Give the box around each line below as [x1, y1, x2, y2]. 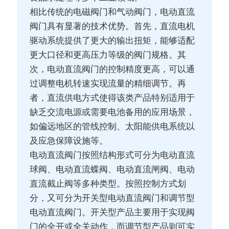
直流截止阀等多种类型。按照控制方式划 [30, 179, 187, 189]
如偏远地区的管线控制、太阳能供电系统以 [30, 122, 195, 132]
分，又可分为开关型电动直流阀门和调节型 [30, 193, 195, 203]
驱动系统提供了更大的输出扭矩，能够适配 [30, 36, 195, 46]
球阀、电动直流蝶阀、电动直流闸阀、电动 [30, 165, 195, 175]
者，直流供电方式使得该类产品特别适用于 [30, 93, 195, 103]
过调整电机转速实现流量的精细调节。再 [30, 79, 187, 89]
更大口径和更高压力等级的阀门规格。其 [30, 50, 187, 60]
